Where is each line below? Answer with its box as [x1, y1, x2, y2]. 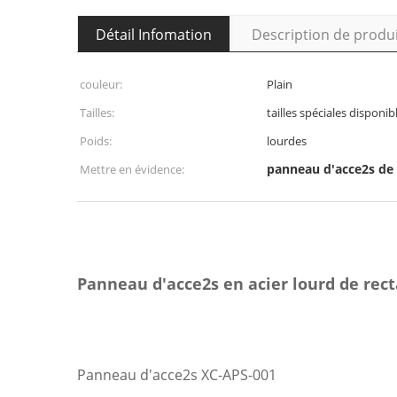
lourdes [267, 133, 307, 149]
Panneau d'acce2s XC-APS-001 [77, 365, 276, 385]
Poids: [80, 133, 112, 149]
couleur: [80, 76, 122, 92]
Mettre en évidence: [80, 161, 184, 177]
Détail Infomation [96, 25, 212, 44]
